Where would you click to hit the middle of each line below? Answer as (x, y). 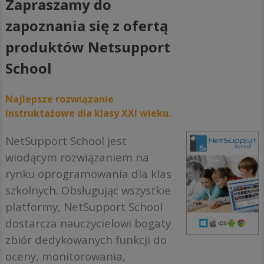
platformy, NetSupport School (84, 206)
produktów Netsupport (88, 47)
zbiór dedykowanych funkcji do (86, 239)
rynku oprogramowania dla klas (88, 173)
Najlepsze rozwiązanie (60, 99)
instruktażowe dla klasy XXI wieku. (88, 113)
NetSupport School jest (66, 140)
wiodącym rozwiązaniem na (77, 157)
